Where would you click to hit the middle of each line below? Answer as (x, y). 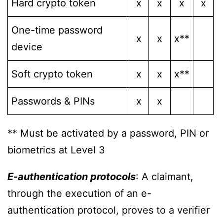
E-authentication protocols (72, 176)
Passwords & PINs (53, 101)
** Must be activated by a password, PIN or (108, 133)
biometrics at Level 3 (56, 150)
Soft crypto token (52, 74)
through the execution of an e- (79, 193)
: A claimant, (165, 176)
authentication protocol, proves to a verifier (109, 210)
